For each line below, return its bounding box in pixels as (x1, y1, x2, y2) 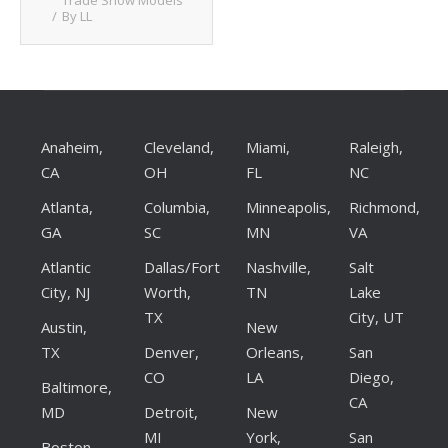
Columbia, (143, 197, 210, 217)
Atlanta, (41, 197, 93, 217)
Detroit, (143, 402, 198, 422)
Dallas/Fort (143, 257, 220, 277)
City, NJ (41, 282, 90, 302)
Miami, (246, 137, 290, 157)
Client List (40, 17, 107, 37)
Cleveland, (143, 137, 214, 157)
